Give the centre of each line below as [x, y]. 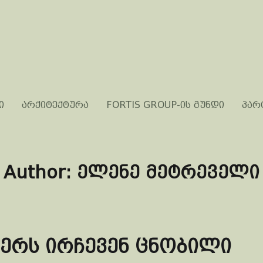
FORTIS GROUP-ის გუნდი [165, 105]
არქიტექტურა [55, 105]
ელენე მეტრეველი [168, 172]
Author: [40, 172]
